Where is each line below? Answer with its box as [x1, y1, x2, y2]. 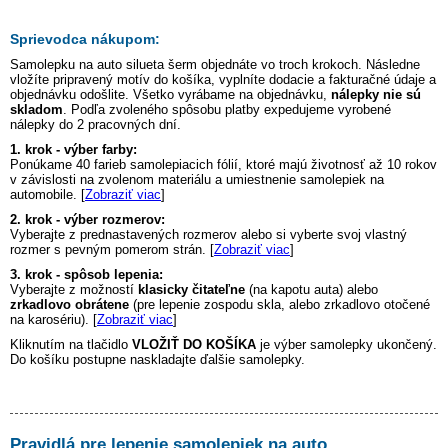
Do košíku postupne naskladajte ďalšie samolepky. [10, 351, 305, 367]
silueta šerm [126, 56, 197, 72]
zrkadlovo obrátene [10, 296, 129, 312]
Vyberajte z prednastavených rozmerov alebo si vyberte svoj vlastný [10, 226, 407, 242]
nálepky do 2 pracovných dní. [10, 116, 181, 132]
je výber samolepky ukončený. [256, 336, 437, 352]
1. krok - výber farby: [10, 141, 137, 157]
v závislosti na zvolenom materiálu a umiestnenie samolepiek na [10, 171, 384, 187]
